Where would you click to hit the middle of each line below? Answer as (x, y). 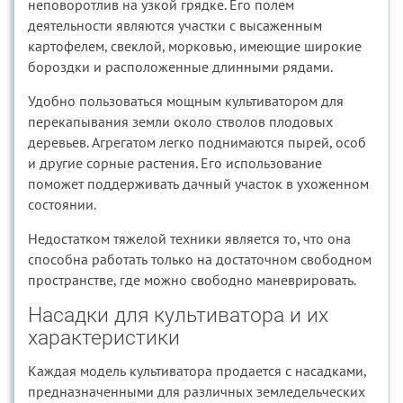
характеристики (104, 338)
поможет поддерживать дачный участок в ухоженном (198, 184)
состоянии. (62, 204)
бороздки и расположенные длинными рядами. (180, 67)
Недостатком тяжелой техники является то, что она (189, 238)
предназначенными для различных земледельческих (197, 391)
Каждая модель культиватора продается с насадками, (197, 371)
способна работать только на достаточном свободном (200, 259)
